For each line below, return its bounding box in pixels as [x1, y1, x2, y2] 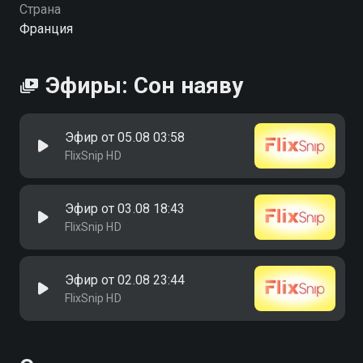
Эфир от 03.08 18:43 [65, 201, 185, 216]
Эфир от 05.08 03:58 [65, 130, 185, 145]
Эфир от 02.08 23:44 [65, 272, 185, 288]
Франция [19, 21, 74, 36]
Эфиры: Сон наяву [45, 72, 243, 99]
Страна [19, 2, 62, 17]
